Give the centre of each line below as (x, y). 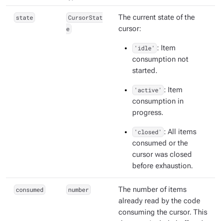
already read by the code (159, 201)
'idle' (144, 48)
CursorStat (85, 18)
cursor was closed (162, 155)
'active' (148, 90)
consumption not (160, 60)
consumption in (158, 102)
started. (145, 71)
